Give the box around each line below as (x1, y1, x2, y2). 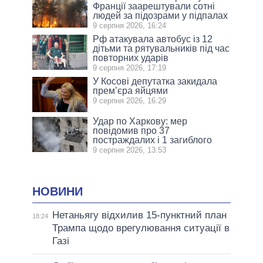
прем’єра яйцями (93, 85, 168, 96)
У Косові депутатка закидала (93, 76, 218, 86)
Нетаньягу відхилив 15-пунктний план (52, 210, 227, 221)
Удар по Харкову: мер (93, 116, 188, 126)
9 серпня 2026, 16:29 (93, 96, 167, 105)
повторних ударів (93, 52, 169, 63)
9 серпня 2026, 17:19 (93, 63, 167, 72)
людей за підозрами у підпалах (93, 10, 228, 21)
